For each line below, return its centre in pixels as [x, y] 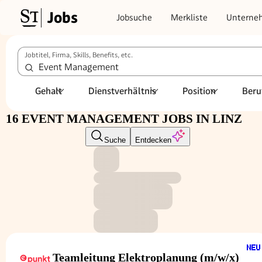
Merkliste [189, 17]
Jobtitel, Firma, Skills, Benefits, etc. [79, 55]
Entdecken [153, 140]
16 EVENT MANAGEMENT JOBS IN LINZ [124, 119]
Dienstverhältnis [122, 91]
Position [199, 91]
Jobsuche [134, 17]
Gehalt [49, 91]
